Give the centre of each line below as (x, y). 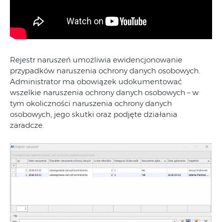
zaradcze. (27, 125)
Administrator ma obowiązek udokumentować (96, 82)
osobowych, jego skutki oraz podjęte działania (94, 114)
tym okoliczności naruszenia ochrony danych (91, 103)
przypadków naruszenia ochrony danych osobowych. (105, 71)
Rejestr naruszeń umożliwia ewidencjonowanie (96, 60)
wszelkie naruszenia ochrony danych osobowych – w (104, 92)
